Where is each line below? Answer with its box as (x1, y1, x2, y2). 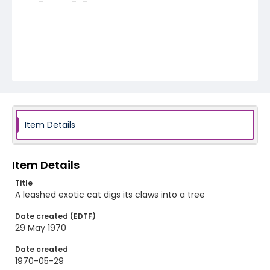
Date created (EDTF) (15, 211, 96, 221)
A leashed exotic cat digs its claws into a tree (15, 189, 205, 201)
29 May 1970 (15, 222, 66, 234)
